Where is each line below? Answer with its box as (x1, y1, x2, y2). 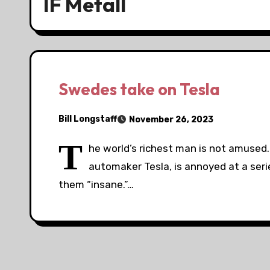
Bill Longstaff (58, 114, 117, 125)
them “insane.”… (58, 178, 134, 190)
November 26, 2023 (129, 114, 213, 125)
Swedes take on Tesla (58, 78, 220, 99)
